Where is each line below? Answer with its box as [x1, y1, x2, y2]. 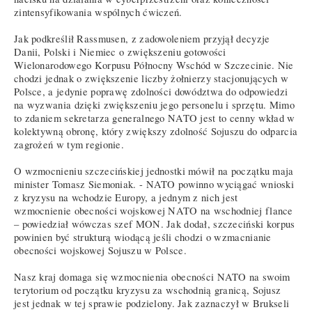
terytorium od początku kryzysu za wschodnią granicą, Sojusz [14, 283, 281, 297]
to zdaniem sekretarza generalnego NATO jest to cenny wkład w [14, 111, 295, 125]
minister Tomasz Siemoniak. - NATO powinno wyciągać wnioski [14, 177, 295, 191]
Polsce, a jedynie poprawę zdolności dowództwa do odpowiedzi [14, 84, 288, 98]
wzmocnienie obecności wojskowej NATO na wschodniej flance [14, 203, 293, 217]
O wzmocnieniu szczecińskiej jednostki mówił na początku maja [14, 164, 294, 178]
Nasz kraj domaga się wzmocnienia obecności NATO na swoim [14, 270, 290, 283]
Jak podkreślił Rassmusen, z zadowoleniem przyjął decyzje [14, 31, 270, 45]
